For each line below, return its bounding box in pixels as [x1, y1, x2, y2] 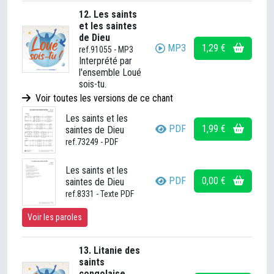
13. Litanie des [79, 245, 140, 256]
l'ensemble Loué [79, 67, 141, 78]
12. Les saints [79, 9, 137, 20]
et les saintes [79, 20, 137, 32]
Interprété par [79, 55, 132, 67]
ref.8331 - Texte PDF [65, 189, 134, 199]
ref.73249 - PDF [65, 137, 118, 147]
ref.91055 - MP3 [79, 45, 133, 54]
